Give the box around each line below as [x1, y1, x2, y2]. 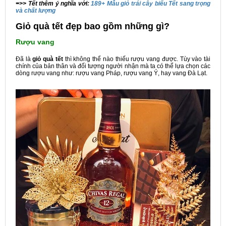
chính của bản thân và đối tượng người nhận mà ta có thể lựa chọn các [16, 63, 210, 70]
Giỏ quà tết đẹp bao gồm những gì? [16, 21, 169, 31]
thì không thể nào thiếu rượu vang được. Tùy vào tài [63, 55, 211, 63]
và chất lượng [16, 7, 55, 14]
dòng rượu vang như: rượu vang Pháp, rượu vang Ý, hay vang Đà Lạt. [16, 70, 207, 77]
